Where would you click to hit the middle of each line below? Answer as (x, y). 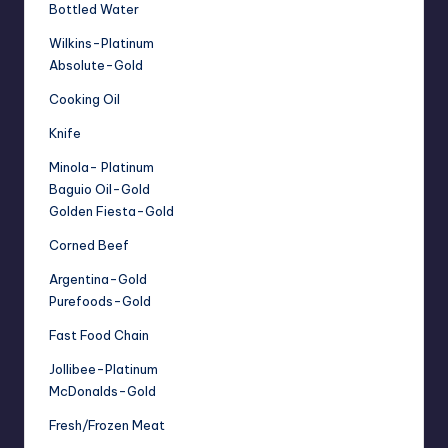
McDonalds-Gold (102, 391)
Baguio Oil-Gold (99, 189)
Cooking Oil (84, 99)
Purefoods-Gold (100, 301)
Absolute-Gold (96, 65)
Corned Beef (89, 245)
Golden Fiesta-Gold (111, 211)
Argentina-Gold (98, 279)
